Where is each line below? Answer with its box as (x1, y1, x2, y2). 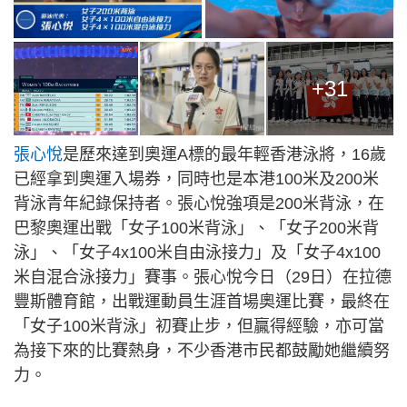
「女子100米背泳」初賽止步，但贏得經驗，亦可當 (14, 317, 384, 336)
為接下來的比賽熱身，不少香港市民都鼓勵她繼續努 (14, 342, 390, 361)
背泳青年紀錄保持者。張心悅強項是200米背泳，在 (14, 194, 384, 213)
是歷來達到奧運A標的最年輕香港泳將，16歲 (63, 145, 386, 164)
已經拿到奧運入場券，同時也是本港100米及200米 (14, 170, 379, 189)
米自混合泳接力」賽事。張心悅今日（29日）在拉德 (14, 268, 392, 287)
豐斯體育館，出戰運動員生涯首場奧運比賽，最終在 (14, 293, 390, 312)
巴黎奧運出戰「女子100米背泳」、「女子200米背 (14, 219, 379, 238)
